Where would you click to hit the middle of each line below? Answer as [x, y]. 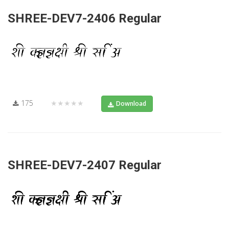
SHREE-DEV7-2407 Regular [85, 165]
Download [131, 104]
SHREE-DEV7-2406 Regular [85, 18]
